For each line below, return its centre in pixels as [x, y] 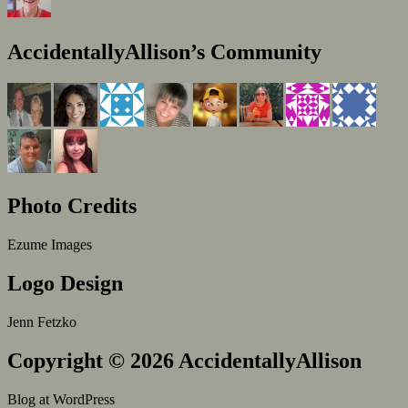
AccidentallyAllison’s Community [164, 52]
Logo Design [65, 283]
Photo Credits [72, 206]
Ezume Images [50, 245]
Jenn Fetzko [42, 321]
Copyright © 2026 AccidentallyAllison [184, 360]
